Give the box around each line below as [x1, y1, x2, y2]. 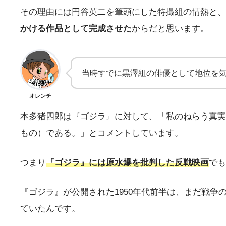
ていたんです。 [20, 204, 80, 214]
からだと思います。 [132, 23, 209, 33]
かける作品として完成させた [20, 23, 132, 33]
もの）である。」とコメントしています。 [20, 128, 183, 138]
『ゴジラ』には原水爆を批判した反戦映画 [46, 157, 209, 167]
